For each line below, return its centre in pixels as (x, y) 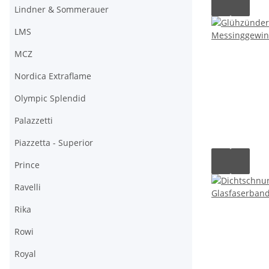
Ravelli (28, 187)
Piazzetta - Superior (54, 143)
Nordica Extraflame (53, 76)
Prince (27, 165)
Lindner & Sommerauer (62, 9)
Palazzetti (34, 120)
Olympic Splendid (50, 98)
